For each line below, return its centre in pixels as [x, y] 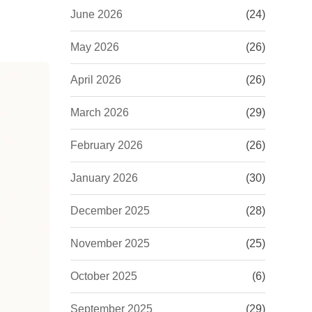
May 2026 [95, 47]
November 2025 [110, 243]
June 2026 [96, 14]
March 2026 [100, 112]
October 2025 [104, 276]
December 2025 [110, 211]
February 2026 [107, 145]
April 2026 [96, 80]
